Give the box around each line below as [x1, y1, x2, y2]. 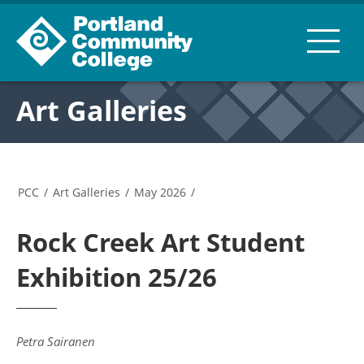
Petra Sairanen [16, 333, 95, 349]
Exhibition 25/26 [16, 260, 217, 294]
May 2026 [134, 184, 186, 200]
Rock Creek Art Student [16, 225, 305, 259]
